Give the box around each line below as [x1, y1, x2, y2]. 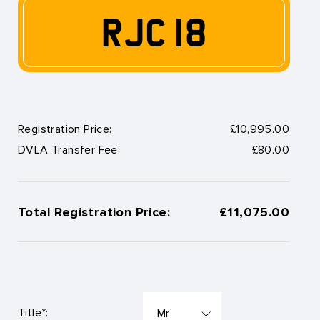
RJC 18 [101, 18, 207, 47]
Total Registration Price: [18, 204, 170, 219]
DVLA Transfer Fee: [18, 143, 121, 156]
